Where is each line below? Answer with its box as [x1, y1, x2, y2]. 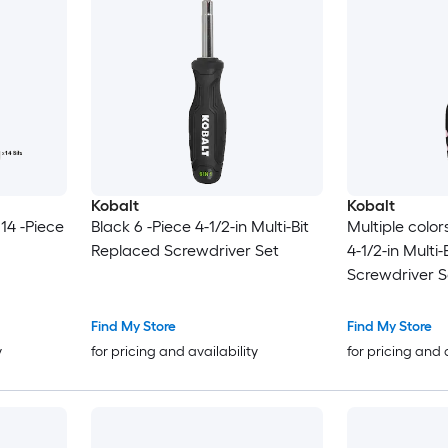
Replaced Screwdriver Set [90, 240, 279, 260]
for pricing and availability [90, 342, 258, 360]
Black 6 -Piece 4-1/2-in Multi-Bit [90, 216, 309, 236]
